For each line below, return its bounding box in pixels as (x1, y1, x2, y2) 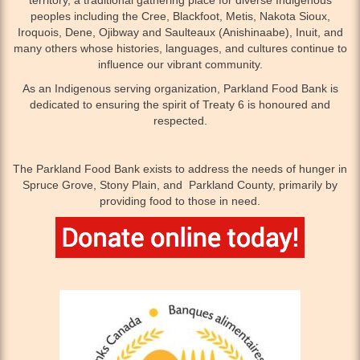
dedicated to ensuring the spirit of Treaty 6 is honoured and (30, 97, 330, 111)
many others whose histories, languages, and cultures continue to (13, 41, 347, 55)
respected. (153, 113, 207, 127)
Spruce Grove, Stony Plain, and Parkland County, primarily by (22, 178, 337, 191)
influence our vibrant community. (97, 57, 263, 71)
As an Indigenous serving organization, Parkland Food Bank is (22, 81, 338, 95)
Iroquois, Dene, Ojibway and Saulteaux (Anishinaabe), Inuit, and (17, 25, 343, 39)
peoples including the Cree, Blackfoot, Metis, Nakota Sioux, (30, 9, 330, 22)
